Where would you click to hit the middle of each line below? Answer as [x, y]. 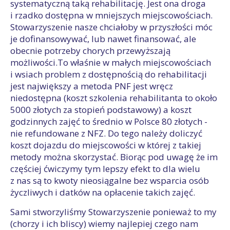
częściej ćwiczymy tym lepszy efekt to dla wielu [105, 169]
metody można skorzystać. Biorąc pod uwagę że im [114, 157]
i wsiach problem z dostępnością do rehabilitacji [109, 74]
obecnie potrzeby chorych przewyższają [90, 51]
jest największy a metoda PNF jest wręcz [92, 86]
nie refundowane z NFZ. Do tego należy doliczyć [106, 133]
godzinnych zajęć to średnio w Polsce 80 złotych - [109, 121]
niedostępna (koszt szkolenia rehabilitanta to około [114, 98]
